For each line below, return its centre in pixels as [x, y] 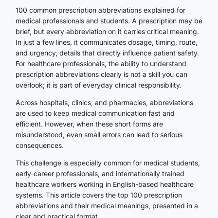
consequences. [41, 145]
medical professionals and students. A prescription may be [109, 20]
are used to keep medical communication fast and [95, 113]
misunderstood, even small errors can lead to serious [99, 134]
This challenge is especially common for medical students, [108, 163]
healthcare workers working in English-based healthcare [105, 184]
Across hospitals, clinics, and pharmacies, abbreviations [104, 102]
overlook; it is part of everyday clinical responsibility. [99, 85]
